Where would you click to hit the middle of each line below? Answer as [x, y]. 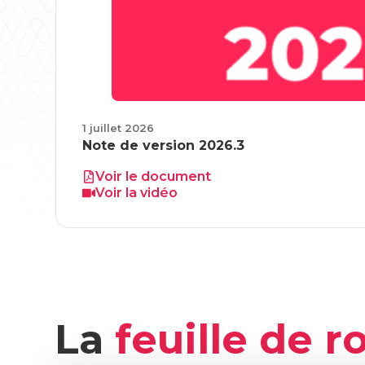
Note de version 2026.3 [164, 145]
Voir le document [154, 176]
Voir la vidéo [137, 193]
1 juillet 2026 [119, 128]
